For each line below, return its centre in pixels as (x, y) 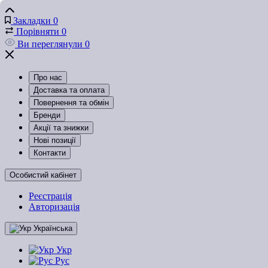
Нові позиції (55, 140)
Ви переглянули (50, 44)
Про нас (48, 77)
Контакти (50, 153)
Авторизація (54, 207)
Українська (53, 228)
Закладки (32, 21)
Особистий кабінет (43, 175)
